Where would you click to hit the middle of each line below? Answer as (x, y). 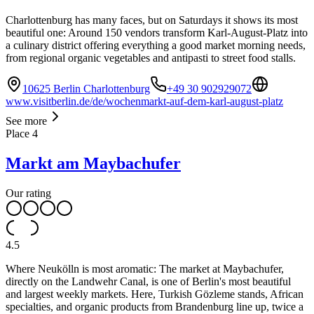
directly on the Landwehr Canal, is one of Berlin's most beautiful (148, 281)
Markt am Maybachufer (93, 164)
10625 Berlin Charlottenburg (86, 89)
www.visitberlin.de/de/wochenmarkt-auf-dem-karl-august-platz (144, 102)
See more (26, 121)
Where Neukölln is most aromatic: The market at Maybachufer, (145, 268)
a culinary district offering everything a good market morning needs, (156, 46)
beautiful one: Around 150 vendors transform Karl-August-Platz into (157, 33)
